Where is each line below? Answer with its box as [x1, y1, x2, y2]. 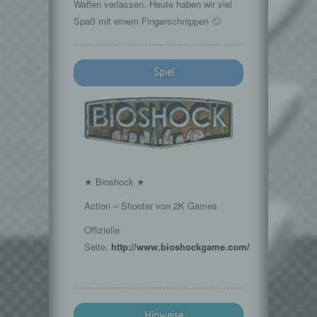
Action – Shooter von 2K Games [84, 198, 217, 212]
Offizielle [84, 222, 120, 236]
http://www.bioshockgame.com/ [111, 239, 250, 253]
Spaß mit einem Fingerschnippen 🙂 [74, 13, 221, 28]
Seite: [84, 239, 111, 253]
